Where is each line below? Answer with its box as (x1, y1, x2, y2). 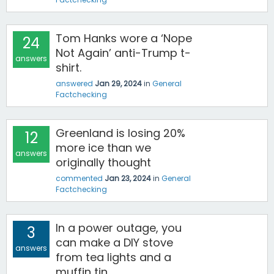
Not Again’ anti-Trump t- (56, 45, 191, 61)
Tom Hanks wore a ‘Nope (56, 31, 192, 46)
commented (56, 173, 103, 183)
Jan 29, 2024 (95, 78, 142, 89)
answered (56, 78, 93, 89)
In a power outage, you (56, 220, 182, 235)
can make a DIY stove (56, 235, 173, 250)
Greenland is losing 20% (56, 125, 185, 141)
